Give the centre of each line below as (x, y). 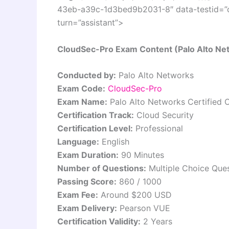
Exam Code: (81, 89)
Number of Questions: (102, 168)
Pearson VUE (144, 208)
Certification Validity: (99, 222)
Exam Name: (82, 102)
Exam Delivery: (87, 208)
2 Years (156, 222)
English (114, 142)
